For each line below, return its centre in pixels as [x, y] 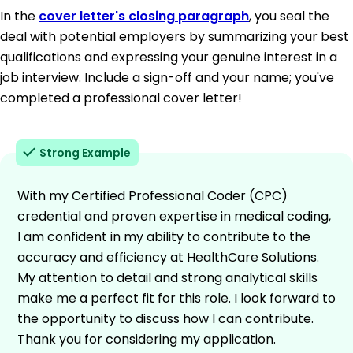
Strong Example [85, 152]
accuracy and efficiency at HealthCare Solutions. [168, 257]
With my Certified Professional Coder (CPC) [152, 195]
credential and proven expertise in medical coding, [174, 216]
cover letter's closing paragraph [144, 16]
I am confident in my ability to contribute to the [164, 236]
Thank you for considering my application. [147, 339]
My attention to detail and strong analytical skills [167, 277]
